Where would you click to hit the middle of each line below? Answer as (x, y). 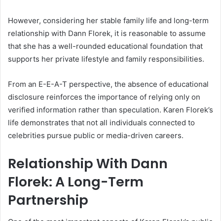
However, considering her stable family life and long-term (108, 20)
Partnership (48, 200)
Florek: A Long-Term (76, 182)
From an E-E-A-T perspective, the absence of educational (108, 84)
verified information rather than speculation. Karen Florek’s (110, 110)
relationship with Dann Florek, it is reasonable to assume (107, 33)
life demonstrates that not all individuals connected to (101, 122)
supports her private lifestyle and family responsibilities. (106, 59)
